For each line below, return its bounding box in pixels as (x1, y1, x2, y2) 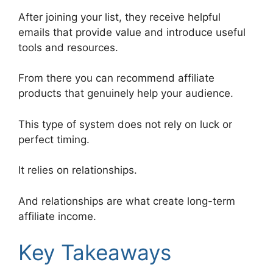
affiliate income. (18, 210, 96, 222)
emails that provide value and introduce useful (18, 26, 246, 38)
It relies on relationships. (18, 164, 137, 177)
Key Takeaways (18, 239, 171, 266)
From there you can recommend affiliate (18, 72, 214, 85)
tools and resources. (18, 41, 118, 54)
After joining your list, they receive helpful (18, 10, 221, 23)
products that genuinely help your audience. (18, 87, 233, 100)
